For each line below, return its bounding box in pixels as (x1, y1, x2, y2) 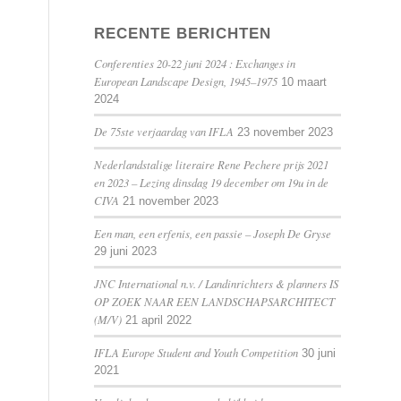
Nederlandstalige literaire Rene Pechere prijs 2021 (94, 157, 329, 172)
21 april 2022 (125, 313, 192, 327)
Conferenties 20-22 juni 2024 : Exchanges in (94, 55, 296, 71)
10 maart (281, 75, 328, 89)
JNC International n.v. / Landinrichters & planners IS (94, 276, 339, 291)
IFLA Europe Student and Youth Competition (94, 345, 299, 360)
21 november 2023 (123, 194, 219, 208)
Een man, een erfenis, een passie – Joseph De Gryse (94, 226, 332, 241)
